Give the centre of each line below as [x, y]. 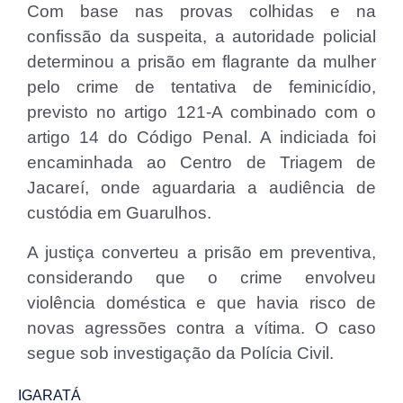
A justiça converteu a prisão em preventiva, [201, 253]
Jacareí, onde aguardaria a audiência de [201, 188]
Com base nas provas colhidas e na [201, 12]
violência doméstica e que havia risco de [201, 303]
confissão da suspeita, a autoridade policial [201, 37]
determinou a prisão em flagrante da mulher [201, 62]
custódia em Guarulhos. [119, 213]
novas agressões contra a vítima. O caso [201, 328]
